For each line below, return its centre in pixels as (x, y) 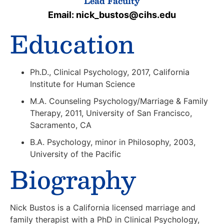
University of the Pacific (75, 154)
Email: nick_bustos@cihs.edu (112, 14)
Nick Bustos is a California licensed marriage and (103, 207)
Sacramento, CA (61, 125)
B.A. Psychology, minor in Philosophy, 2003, (113, 142)
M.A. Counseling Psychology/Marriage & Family (119, 101)
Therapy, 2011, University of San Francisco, (111, 113)
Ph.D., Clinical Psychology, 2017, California (110, 72)
